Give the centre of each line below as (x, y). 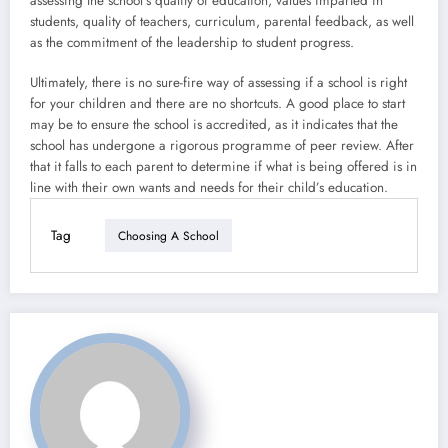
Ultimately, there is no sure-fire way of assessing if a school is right (218, 83)
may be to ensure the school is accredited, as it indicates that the (214, 125)
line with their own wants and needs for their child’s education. (209, 188)
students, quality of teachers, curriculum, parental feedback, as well (222, 21)
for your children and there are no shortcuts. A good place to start (217, 104)
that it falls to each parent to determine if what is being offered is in (223, 167)
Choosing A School (168, 235)
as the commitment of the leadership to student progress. (192, 42)
